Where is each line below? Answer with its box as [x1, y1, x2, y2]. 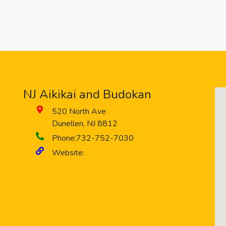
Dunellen [52, 118, 83, 129]
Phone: [52, 133, 76, 144]
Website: [52, 147, 84, 158]
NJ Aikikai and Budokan [23, 86, 151, 102]
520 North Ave [52, 106, 106, 117]
